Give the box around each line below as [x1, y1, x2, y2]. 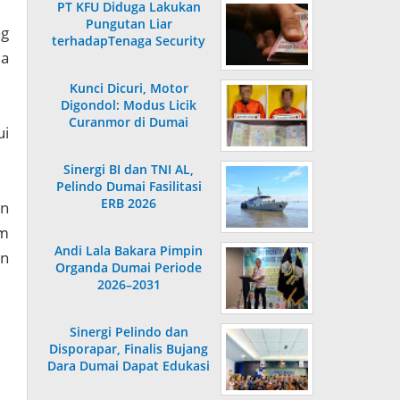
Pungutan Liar [85, 15, 172, 33]
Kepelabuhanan [80, 374, 177, 392]
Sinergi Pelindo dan [69, 323, 188, 341]
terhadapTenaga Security [52, 32, 205, 50]
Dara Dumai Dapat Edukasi [47, 357, 210, 375]
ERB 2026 [101, 195, 156, 212]
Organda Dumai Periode [55, 259, 202, 277]
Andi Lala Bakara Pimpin [54, 242, 203, 260]
